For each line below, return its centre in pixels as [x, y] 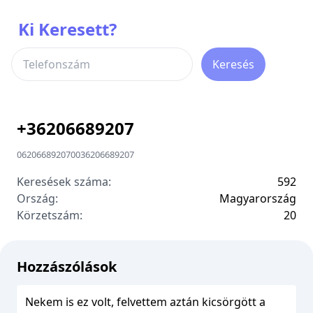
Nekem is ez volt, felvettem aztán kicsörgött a [145, 302]
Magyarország [258, 198]
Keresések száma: [64, 182]
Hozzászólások [67, 267]
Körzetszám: [50, 215]
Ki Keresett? [67, 29]
